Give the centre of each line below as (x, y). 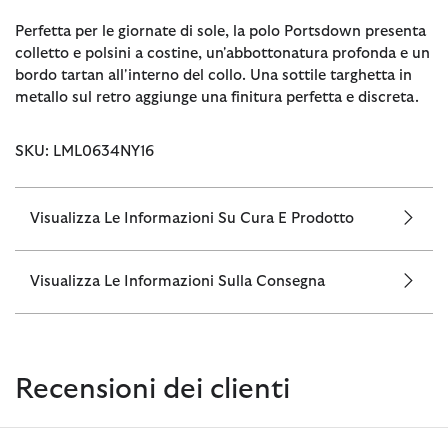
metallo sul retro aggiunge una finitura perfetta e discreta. (217, 97)
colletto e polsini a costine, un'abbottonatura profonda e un (222, 53)
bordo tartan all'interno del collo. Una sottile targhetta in (213, 75)
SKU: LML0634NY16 (84, 151)
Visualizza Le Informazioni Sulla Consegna (177, 281)
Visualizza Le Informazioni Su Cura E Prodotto (192, 218)
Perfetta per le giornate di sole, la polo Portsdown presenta (220, 31)
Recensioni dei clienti (152, 389)
